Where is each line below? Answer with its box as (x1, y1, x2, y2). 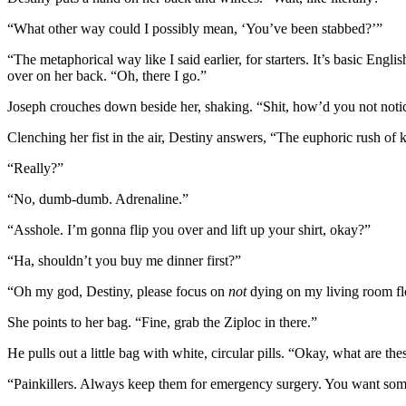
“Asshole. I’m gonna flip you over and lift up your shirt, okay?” (7, 221, 371, 237)
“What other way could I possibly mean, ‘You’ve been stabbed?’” (7, 20, 382, 36)
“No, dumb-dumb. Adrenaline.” (7, 190, 188, 207)
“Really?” (7, 159, 63, 176)
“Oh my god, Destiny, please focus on (7, 283, 228, 299)
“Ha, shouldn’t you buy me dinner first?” (7, 252, 241, 268)
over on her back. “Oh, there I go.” (7, 67, 207, 83)
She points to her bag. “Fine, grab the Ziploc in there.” (7, 314, 317, 330)
